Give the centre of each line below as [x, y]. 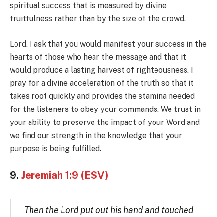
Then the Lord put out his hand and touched [108, 210]
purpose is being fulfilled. [55, 148]
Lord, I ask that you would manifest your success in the [108, 44]
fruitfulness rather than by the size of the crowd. [98, 18]
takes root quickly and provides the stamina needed [102, 96]
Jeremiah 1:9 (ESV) [65, 176]
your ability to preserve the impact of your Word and [105, 122]
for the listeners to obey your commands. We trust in [105, 109]
